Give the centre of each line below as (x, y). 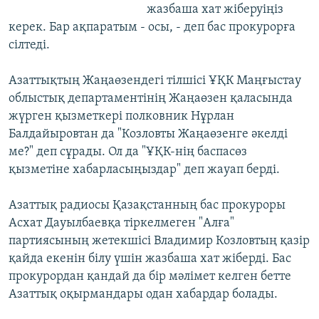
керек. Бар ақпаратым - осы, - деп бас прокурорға (152, 28)
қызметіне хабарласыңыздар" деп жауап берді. (144, 170)
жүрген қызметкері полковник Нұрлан (121, 117)
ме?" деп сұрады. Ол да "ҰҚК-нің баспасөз (128, 152)
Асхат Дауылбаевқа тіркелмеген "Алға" (121, 224)
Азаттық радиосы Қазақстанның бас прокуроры (147, 206)
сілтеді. (29, 46)
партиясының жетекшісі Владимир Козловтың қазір (159, 241)
